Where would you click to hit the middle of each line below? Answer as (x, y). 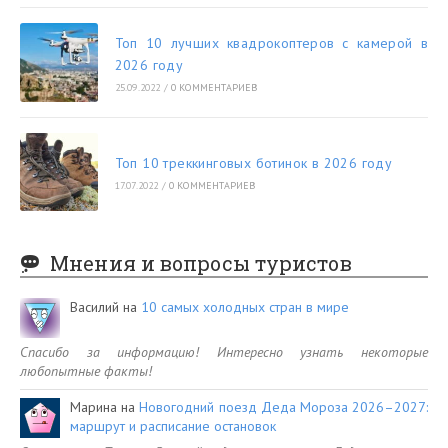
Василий (94, 307)
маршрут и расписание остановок (173, 426)
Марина (93, 407)
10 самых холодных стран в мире (245, 307)
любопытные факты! (86, 371)
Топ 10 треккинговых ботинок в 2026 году (253, 162)
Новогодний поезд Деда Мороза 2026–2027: (284, 407)
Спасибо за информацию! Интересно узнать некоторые (224, 352)
